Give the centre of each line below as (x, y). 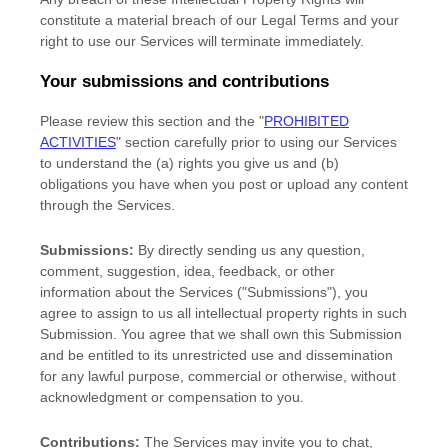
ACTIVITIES (78, 142)
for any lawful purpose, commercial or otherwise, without (218, 376)
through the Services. (107, 205)
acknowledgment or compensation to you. (172, 397)
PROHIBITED (306, 121)
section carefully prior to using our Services (259, 142)
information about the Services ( (141, 292)
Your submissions (111, 82)
